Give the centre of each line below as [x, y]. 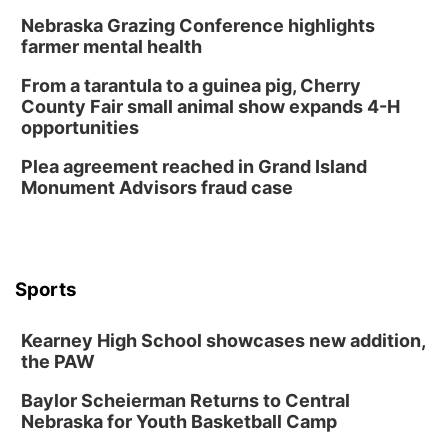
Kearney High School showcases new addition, [223, 340]
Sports [46, 289]
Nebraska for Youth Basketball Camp [179, 421]
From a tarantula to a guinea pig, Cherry [191, 85]
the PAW [58, 361]
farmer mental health [111, 46]
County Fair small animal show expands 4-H [210, 106]
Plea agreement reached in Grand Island [194, 166]
